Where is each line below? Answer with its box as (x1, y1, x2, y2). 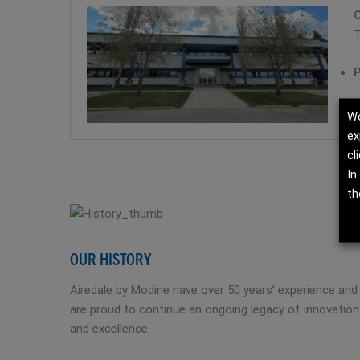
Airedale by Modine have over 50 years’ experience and (70, 283, 358, 298)
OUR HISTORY (70, 248, 151, 269)
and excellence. (70, 321, 150, 337)
